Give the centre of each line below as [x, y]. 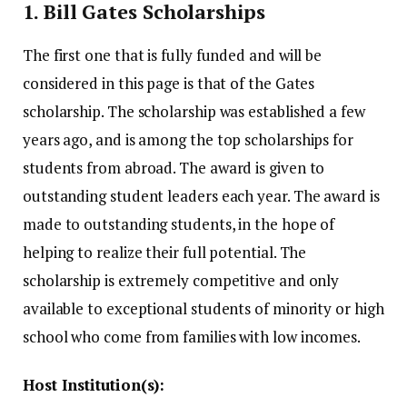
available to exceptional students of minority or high [203, 309]
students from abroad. [99, 168]
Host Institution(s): [94, 385]
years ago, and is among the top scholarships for [188, 140]
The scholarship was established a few [236, 112]
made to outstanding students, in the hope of [179, 224]
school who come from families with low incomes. [192, 337]
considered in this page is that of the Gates [169, 84]
